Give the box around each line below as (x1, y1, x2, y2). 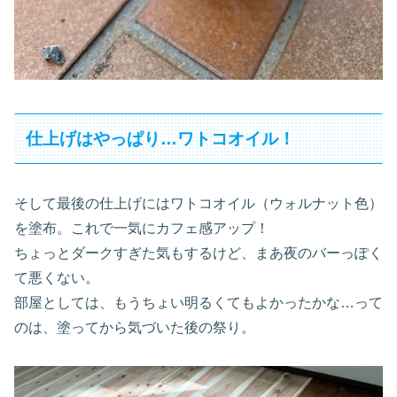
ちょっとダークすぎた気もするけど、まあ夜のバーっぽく (14, 245, 383, 261)
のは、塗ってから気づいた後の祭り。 (14, 320, 255, 336)
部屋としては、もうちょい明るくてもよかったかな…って (14, 295, 383, 311)
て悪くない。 (14, 270, 99, 286)
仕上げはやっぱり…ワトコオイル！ (26, 128, 296, 148)
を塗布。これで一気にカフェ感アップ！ (14, 221, 269, 237)
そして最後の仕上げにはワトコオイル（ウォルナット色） (14, 196, 383, 212)
